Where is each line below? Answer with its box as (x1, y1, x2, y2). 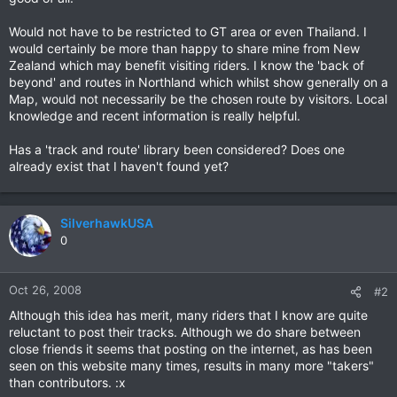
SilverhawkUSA (60, 215, 153, 230)
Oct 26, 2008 (9, 283, 82, 297)
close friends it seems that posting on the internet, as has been (9, 341, 372, 356)
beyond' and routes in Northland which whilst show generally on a (9, 74, 388, 90)
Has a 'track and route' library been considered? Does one (9, 142, 345, 157)
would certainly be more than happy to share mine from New (9, 41, 360, 56)
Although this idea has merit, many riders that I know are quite (9, 307, 368, 323)
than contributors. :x (9, 375, 126, 390)
